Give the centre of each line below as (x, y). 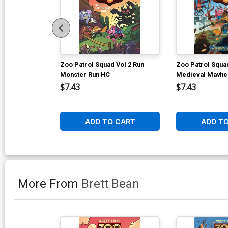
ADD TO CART (110, 121)
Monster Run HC (85, 74)
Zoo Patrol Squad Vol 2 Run (102, 64)
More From (50, 183)
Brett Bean (110, 183)
